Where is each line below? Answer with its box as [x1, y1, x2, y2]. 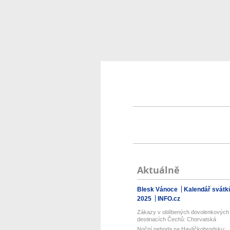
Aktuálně [137, 164, 180, 177]
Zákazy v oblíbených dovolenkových [137, 209, 229, 215]
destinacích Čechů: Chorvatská [137, 216, 216, 222]
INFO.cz [157, 195, 180, 202]
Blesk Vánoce [137, 186, 179, 193]
